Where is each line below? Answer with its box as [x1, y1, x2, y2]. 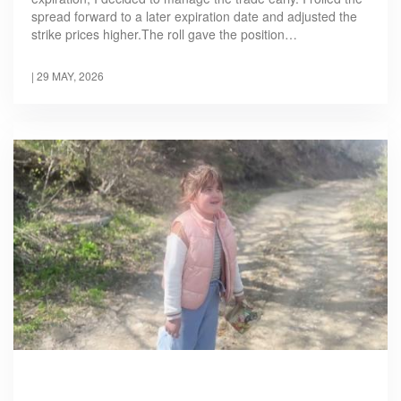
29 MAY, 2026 [37, 67, 104, 83]
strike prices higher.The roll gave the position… [31, 24, 297, 43]
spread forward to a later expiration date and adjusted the [31, 6, 357, 25]
